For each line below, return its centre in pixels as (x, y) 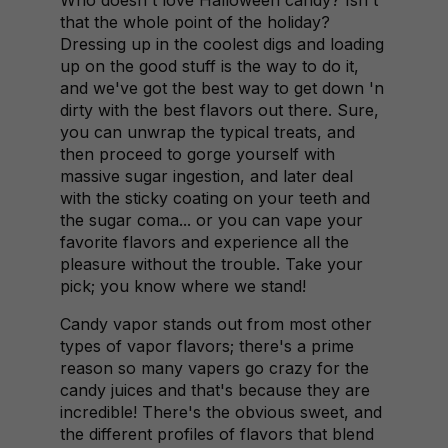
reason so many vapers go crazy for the (214, 368)
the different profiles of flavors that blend (217, 434)
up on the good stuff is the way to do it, (209, 66)
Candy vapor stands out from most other (216, 324)
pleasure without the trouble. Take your (211, 264)
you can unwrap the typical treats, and (207, 132)
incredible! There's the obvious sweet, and (221, 412)
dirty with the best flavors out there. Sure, (219, 110)
